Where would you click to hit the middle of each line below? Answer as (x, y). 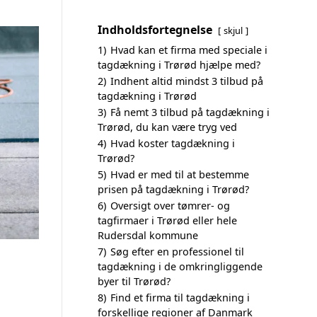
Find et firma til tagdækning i (180, 298)
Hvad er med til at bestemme (180, 174)
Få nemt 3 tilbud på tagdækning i (190, 112)
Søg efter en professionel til (177, 252)
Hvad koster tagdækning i (173, 143)
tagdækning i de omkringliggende (180, 266)
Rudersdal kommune (148, 235)
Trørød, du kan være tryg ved (167, 127)
